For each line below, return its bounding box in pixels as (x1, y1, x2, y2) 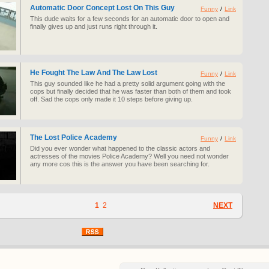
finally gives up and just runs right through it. (30, 23, 157, 30)
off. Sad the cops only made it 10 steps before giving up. (30, 95, 193, 103)
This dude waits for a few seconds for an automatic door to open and (30, 15, 229, 22)
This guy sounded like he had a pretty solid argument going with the (30, 80, 225, 87)
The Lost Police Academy (30, 133, 117, 142)
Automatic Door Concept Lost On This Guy (30, 4, 175, 12)
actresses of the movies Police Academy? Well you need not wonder (30, 153, 229, 160)
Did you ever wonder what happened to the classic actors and (30, 145, 210, 152)
